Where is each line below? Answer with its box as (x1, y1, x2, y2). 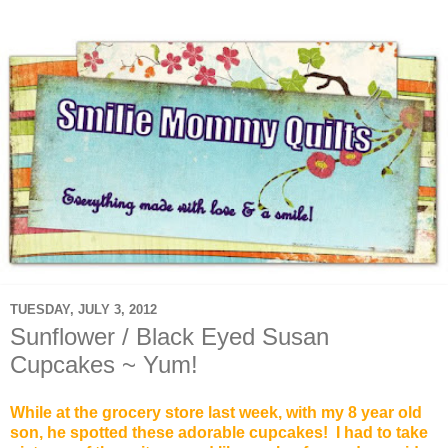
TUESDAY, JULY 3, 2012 (10, 301, 157, 317)
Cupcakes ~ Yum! (10, 351, 198, 379)
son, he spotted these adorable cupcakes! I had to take (10, 424, 428, 442)
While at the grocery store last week (10, 404, 278, 422)
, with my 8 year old (278, 404, 422, 422)
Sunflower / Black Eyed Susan (10, 323, 329, 351)
